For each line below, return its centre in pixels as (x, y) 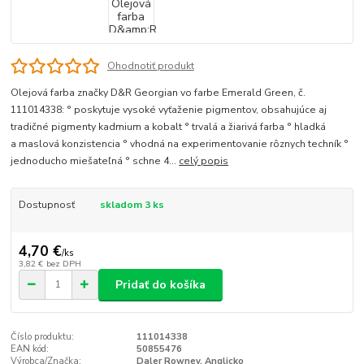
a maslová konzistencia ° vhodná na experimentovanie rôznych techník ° (180, 144)
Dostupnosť (46, 205)
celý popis (204, 161)
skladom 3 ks (132, 205)
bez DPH (63, 263)
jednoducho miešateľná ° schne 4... (95, 161)
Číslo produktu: (43, 337)
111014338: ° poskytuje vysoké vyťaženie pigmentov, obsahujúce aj (169, 110)
